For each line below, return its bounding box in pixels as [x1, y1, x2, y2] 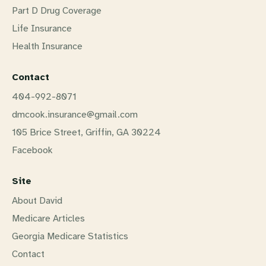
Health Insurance [12, 40, 83, 52]
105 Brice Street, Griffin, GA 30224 [12, 126, 161, 138]
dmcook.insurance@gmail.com [12, 108, 138, 121]
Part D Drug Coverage [12, 4, 102, 17]
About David [12, 194, 62, 207]
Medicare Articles [12, 212, 85, 224]
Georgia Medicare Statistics [12, 230, 128, 242]
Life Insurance [12, 22, 72, 34]
